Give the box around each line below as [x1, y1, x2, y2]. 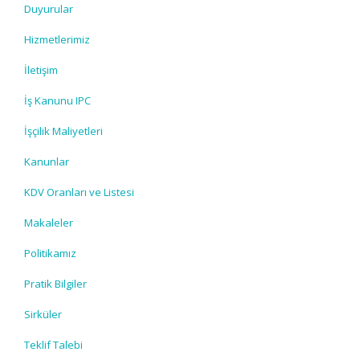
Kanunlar [24, 154, 69, 169]
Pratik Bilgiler [24, 276, 87, 291]
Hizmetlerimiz [24, 32, 90, 47]
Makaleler [24, 215, 73, 230]
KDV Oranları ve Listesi [24, 185, 134, 199]
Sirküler [24, 307, 62, 321]
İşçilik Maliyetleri [24, 124, 103, 138]
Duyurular [24, 2, 73, 16]
